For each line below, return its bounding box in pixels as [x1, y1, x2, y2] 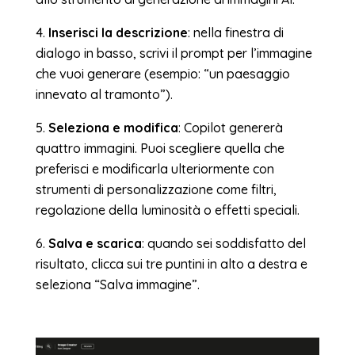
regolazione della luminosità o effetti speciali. [35, 201, 300, 218]
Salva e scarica [48, 235, 142, 251]
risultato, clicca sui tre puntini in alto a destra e [35, 255, 307, 272]
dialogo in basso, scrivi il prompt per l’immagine [35, 44, 312, 61]
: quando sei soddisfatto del [141, 235, 306, 251]
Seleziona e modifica [48, 119, 178, 136]
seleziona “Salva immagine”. [35, 276, 200, 292]
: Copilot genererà [177, 119, 283, 136]
